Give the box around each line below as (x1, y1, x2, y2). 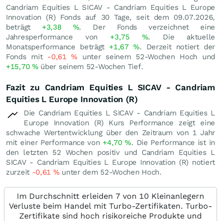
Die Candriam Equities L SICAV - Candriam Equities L (24, 109, 215, 117)
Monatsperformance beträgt (6, 42, 110, 51)
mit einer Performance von (6, 138, 103, 147)
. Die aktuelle (148, 33, 215, 41)
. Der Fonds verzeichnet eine (79, 23, 216, 32)
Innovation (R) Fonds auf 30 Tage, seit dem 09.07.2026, (6, 13, 215, 22)
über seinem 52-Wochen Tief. (38, 62, 144, 71)
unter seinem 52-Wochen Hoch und (77, 52, 216, 61)
